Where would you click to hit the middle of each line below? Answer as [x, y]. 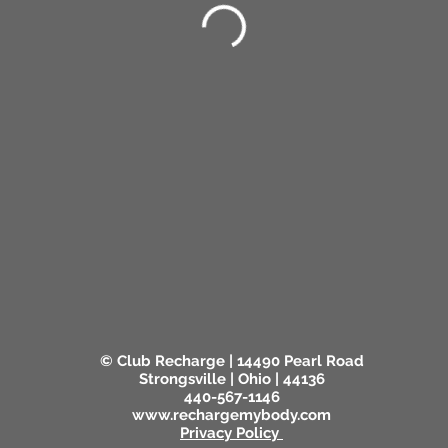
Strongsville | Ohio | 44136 [231, 379]
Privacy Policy [231, 433]
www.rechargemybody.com [231, 415]
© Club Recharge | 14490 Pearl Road [231, 361]
